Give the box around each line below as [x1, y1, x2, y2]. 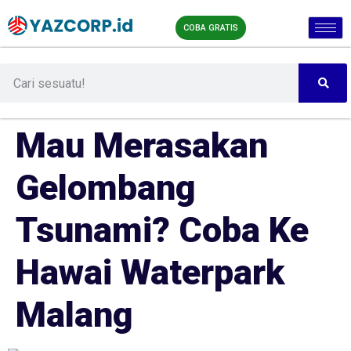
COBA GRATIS [183, 23, 238, 33]
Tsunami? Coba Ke [16, 209, 309, 251]
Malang [16, 294, 133, 335]
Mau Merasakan [16, 125, 268, 166]
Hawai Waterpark [16, 251, 284, 293]
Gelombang [16, 167, 196, 208]
